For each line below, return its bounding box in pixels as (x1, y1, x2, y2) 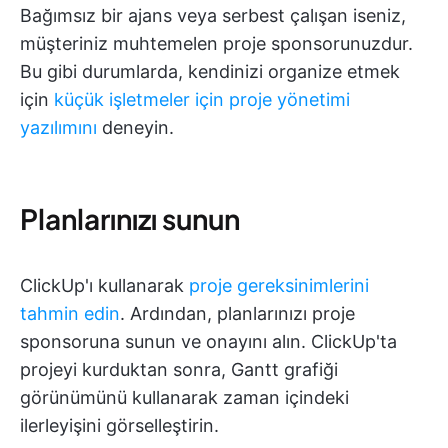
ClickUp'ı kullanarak (20, 274, 189, 296)
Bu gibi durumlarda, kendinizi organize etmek (20, 60, 400, 82)
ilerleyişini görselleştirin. (20, 414, 219, 436)
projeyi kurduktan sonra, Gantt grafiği (20, 358, 338, 380)
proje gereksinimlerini (189, 274, 369, 296)
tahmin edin (20, 302, 120, 324)
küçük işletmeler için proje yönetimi (54, 88, 350, 110)
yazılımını (20, 116, 97, 138)
